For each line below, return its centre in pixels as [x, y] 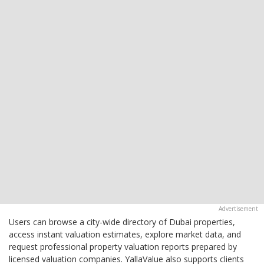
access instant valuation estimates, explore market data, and [125, 234]
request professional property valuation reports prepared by [123, 246]
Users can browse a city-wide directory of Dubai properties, [122, 222]
